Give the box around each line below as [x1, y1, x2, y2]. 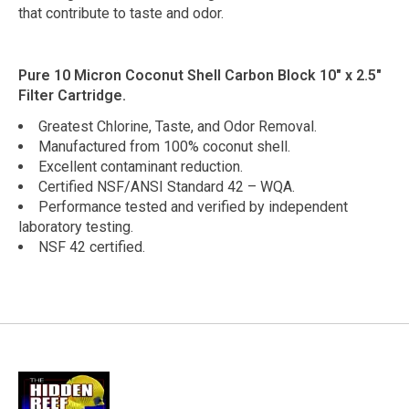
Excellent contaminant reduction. [38, 158, 243, 176]
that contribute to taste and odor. [18, 5, 224, 23]
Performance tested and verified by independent [38, 198, 348, 216]
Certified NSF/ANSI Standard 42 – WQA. [38, 178, 295, 196]
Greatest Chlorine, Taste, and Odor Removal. [38, 118, 317, 136]
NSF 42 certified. [38, 238, 145, 257]
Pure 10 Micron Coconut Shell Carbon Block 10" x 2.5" [18, 67, 382, 85]
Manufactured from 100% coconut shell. [38, 138, 290, 156]
